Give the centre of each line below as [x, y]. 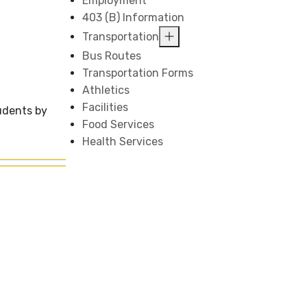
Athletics [106, 90]
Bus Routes [112, 56]
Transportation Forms [138, 73]
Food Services [119, 124]
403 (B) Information [134, 17]
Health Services [123, 142]
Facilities [106, 107]
